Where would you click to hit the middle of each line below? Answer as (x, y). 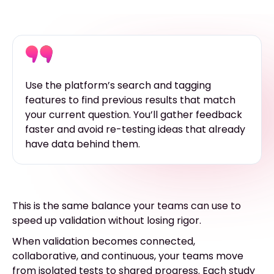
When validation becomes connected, (104, 242)
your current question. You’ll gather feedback (134, 115)
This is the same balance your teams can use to (127, 206)
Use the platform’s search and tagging (118, 86)
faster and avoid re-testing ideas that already (135, 130)
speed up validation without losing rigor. (107, 221)
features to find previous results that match (130, 100)
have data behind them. (83, 144)
